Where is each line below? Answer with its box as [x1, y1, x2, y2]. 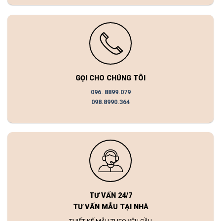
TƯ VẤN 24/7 [89, 191, 132, 200]
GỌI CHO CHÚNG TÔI [75, 74, 146, 83]
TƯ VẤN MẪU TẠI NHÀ [73, 203, 148, 212]
